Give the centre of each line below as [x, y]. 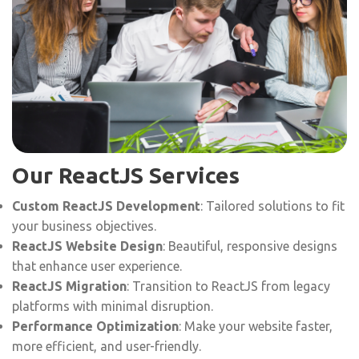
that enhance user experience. [97, 266]
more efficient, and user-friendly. [107, 346]
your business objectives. [84, 226]
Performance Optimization [95, 326]
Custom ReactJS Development [106, 206]
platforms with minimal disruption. [113, 306]
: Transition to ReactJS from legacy [228, 286]
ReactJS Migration [69, 286]
